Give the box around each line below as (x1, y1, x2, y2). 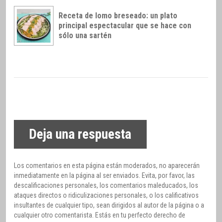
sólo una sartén (58, 31, 111, 41)
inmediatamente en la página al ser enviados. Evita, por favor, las (14, 171, 195, 179)
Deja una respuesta (29, 126, 132, 142)
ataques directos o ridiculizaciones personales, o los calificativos (14, 191, 199, 199)
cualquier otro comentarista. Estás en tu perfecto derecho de (14, 211, 185, 219)
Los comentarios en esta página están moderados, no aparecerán (14, 161, 200, 169)
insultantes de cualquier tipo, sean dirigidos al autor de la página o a (14, 201, 204, 209)
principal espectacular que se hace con (58, 21, 191, 31)
